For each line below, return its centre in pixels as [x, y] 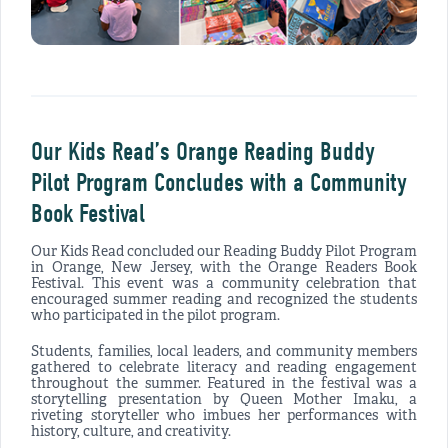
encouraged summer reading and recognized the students [224, 300]
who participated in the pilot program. [155, 316]
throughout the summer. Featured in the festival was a [224, 384]
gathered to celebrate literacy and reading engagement [224, 368]
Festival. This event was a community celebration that [224, 284]
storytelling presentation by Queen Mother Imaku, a [224, 400]
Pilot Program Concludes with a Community [219, 182]
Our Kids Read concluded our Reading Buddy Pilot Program [224, 252]
